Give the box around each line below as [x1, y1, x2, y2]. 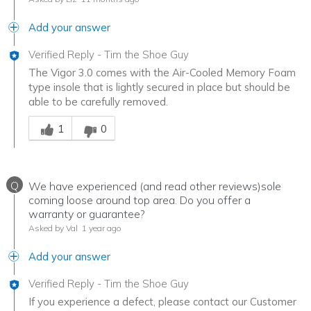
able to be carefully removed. [28, 95, 168, 109]
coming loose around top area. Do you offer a [28, 193, 251, 208]
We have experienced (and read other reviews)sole [28, 179, 281, 194]
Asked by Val [28, 223, 78, 234]
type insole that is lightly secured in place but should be [28, 81, 290, 94]
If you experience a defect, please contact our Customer [28, 295, 296, 309]
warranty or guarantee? [28, 207, 145, 221]
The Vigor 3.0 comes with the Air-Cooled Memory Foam [28, 66, 296, 80]
